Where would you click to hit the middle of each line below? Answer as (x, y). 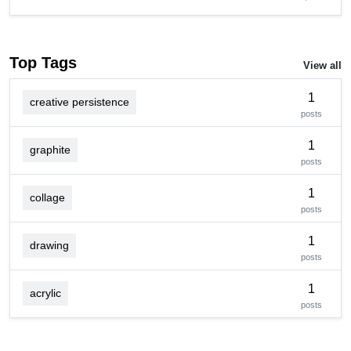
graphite (50, 150)
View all (322, 66)
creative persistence (80, 102)
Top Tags (43, 62)
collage (47, 198)
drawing (49, 246)
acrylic (45, 293)
